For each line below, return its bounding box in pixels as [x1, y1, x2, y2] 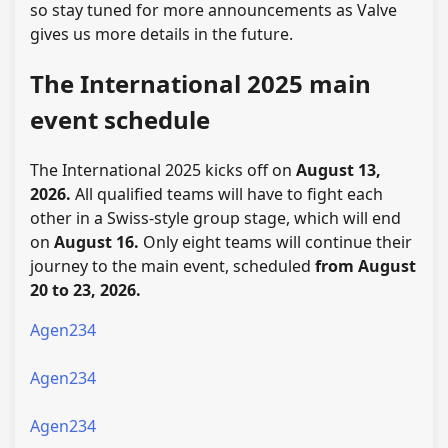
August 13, [296, 158, 381, 181]
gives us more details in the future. [30, 23, 293, 46]
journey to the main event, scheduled [30, 254, 315, 277]
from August [315, 254, 416, 277]
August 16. [54, 230, 139, 253]
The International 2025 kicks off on [30, 158, 296, 181]
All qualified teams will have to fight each [71, 182, 383, 205]
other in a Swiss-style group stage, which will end [30, 206, 401, 229]
